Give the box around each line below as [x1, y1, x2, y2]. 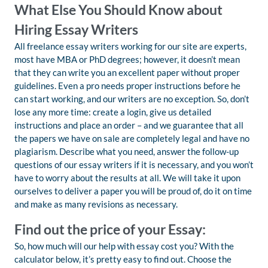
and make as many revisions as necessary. [14, 199, 178, 209]
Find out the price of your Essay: [14, 221, 206, 237]
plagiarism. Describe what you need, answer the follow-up [14, 146, 239, 157]
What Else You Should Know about [14, 2, 223, 18]
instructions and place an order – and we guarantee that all [14, 120, 243, 130]
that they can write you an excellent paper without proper [14, 67, 240, 78]
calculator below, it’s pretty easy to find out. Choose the [14, 254, 232, 264]
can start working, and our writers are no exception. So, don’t [14, 93, 249, 104]
